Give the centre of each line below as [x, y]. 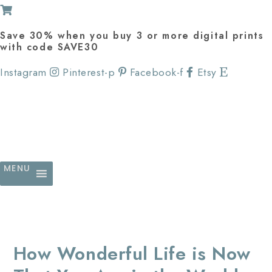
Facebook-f [156, 72]
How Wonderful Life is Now [132, 253]
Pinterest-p [89, 72]
